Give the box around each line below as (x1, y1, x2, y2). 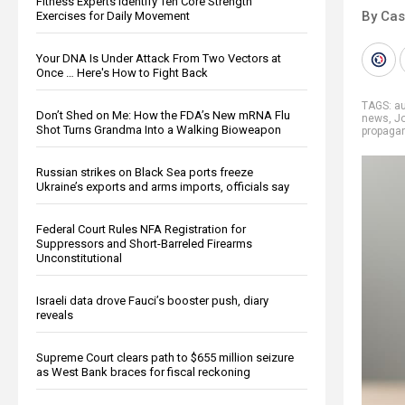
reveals (36, 307, 73, 322)
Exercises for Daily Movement (36, 8, 190, 23)
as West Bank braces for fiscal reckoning (36, 364, 250, 379)
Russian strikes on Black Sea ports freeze (36, 165, 253, 179)
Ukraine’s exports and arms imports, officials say (36, 179, 289, 193)
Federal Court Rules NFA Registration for (36, 221, 246, 236)
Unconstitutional (36, 250, 122, 265)
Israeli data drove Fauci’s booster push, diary (36, 293, 268, 307)
